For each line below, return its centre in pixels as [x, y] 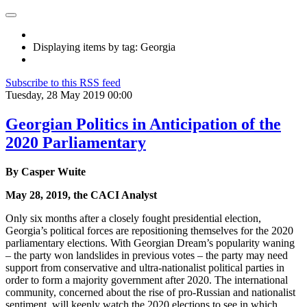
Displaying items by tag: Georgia [104, 47]
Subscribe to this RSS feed [63, 83]
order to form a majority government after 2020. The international [147, 280]
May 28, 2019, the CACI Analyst [81, 195]
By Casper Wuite [46, 171]
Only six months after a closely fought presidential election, [133, 218]
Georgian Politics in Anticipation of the [143, 124]
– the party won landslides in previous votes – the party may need [147, 255]
